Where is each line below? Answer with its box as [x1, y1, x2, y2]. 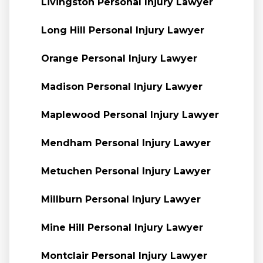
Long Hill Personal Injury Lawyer [41, 25, 204, 36]
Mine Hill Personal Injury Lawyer [41, 222, 203, 233]
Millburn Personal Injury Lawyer [41, 194, 201, 205]
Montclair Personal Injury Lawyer [41, 250, 207, 261]
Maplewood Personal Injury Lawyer [41, 109, 219, 120]
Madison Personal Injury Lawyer [41, 81, 203, 92]
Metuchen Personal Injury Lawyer [41, 166, 211, 177]
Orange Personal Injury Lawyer [41, 53, 197, 64]
